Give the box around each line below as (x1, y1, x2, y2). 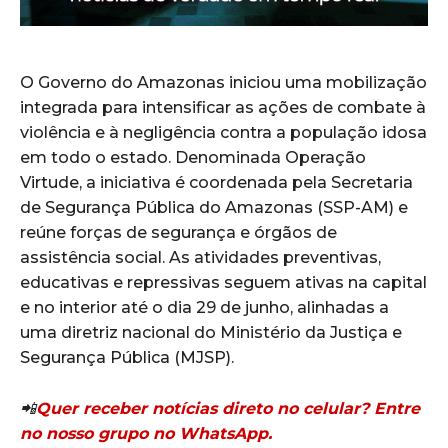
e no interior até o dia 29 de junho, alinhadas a (20, 298, 389, 318)
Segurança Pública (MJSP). (20, 348, 234, 368)
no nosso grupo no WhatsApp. (20, 424, 272, 444)
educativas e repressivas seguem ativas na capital (20, 273, 427, 293)
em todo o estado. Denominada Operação (20, 148, 366, 168)
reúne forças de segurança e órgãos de (20, 223, 337, 243)
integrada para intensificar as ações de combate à (20, 98, 426, 118)
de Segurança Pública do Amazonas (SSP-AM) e (20, 198, 408, 218)
